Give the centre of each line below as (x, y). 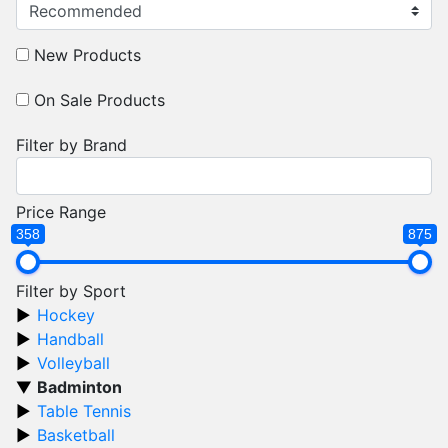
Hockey (66, 315)
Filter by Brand (71, 145)
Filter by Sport (71, 291)
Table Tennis (84, 411)
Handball (70, 339)
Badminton (79, 387)
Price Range (61, 212)
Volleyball (73, 363)
